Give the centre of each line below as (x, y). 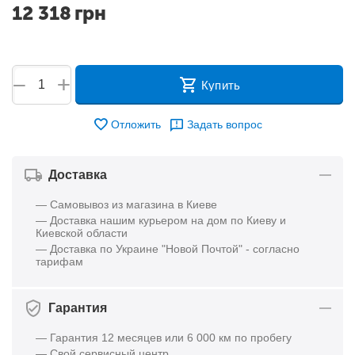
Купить (221, 85)
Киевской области (82, 233)
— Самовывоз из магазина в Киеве (127, 204)
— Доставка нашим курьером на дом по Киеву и (161, 220)
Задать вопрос (225, 124)
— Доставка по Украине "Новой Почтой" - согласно (168, 249)
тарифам (60, 261)
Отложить (136, 124)
